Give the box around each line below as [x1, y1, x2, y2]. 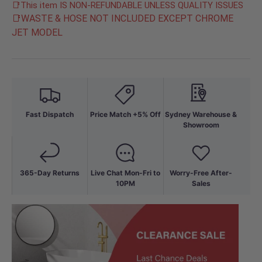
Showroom [182, 120, 219, 130]
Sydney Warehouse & [165, 110, 237, 119]
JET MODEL [12, 27, 63, 39]
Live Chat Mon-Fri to [90, 168, 160, 178]
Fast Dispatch [25, 110, 74, 119]
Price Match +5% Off [89, 110, 161, 119]
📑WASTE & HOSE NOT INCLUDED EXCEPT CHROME [12, 13, 233, 25]
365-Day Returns [20, 168, 80, 178]
